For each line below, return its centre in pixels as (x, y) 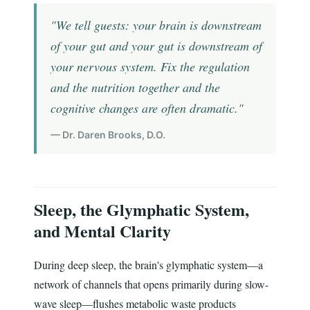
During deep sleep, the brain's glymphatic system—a (148, 265)
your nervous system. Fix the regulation (150, 67)
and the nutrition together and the (135, 88)
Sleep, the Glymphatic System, (141, 210)
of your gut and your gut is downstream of (156, 46)
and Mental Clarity (102, 231)
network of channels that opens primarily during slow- (151, 284)
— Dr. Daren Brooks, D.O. (108, 135)
